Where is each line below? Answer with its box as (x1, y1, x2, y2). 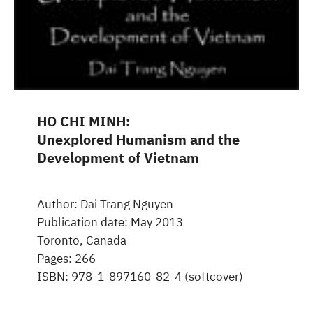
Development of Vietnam (36, 148, 199, 168)
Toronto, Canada (36, 233, 126, 249)
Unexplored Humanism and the (36, 130, 240, 150)
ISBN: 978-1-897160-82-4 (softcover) (36, 269, 243, 285)
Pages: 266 (36, 251, 96, 267)
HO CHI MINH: (36, 112, 131, 131)
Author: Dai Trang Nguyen (36, 196, 173, 212)
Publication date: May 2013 (36, 214, 183, 231)
